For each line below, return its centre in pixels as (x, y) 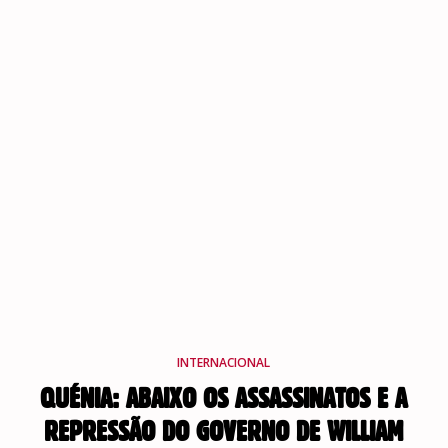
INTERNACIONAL (224, 362)
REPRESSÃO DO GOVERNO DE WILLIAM (224, 431)
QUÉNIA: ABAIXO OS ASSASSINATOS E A (224, 398)
